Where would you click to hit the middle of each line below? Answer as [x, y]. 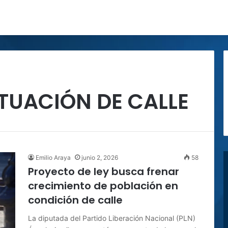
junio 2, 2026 [100, 158]
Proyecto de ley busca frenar [104, 172]
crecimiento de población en [103, 186]
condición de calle [75, 200]
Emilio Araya [53, 158]
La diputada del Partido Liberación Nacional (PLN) [112, 218]
